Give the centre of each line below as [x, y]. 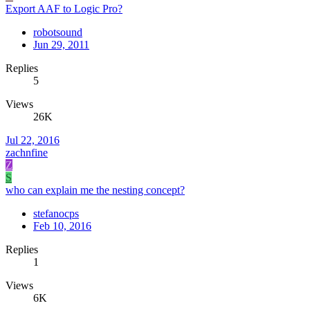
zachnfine [27, 152]
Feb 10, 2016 [62, 226]
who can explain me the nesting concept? [95, 190]
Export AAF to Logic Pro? [64, 8]
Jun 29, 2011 [61, 44]
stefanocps [56, 213]
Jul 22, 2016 [33, 140]
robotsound [58, 32]
